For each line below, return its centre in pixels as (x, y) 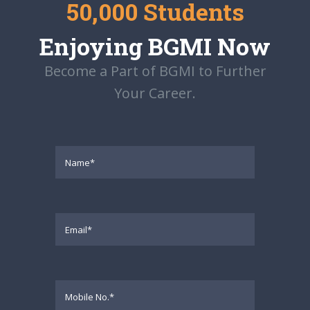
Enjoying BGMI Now (155, 46)
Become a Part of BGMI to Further (155, 71)
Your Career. (155, 93)
